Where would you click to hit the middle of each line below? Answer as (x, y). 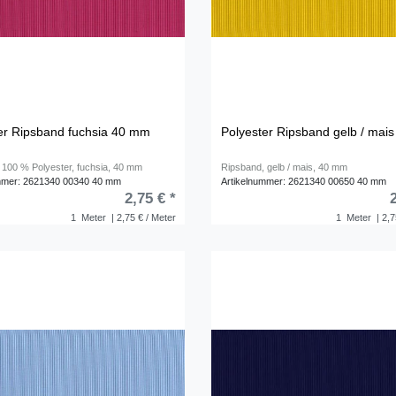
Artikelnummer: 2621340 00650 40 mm (304, 182)
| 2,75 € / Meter (142, 218)
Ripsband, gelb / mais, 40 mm (285, 168)
